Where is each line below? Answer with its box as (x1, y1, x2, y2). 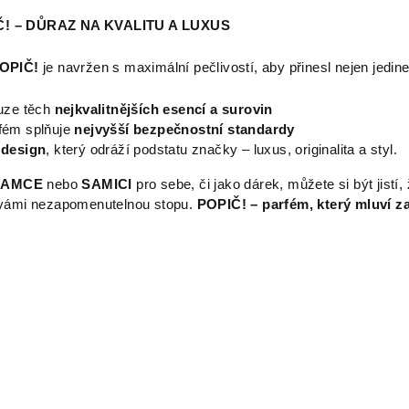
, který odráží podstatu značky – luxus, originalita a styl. (46, 142, 398, 158)
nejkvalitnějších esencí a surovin (54, 102, 273, 118)
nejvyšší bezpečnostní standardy (74, 122, 295, 138)
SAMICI (81, 177, 137, 193)
